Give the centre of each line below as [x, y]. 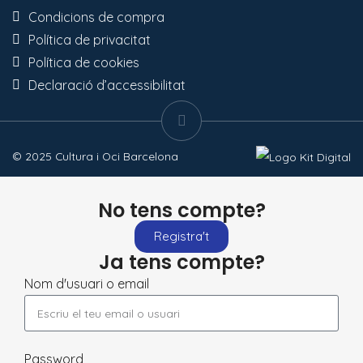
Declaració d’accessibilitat [107, 85]
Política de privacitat [90, 39]
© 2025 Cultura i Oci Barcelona [95, 156]
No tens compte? [181, 211]
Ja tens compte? [181, 263]
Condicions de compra [96, 17]
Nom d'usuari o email [87, 284]
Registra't [181, 237]
